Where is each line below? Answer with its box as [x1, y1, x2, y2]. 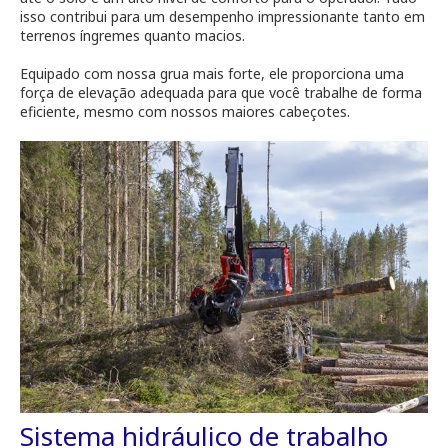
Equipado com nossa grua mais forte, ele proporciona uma [20, 63, 404, 83]
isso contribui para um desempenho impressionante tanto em [20, 6, 425, 26]
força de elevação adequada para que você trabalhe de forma [20, 82, 422, 102]
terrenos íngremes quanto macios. [20, 25, 245, 45]
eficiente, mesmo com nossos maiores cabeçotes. [20, 101, 350, 121]
